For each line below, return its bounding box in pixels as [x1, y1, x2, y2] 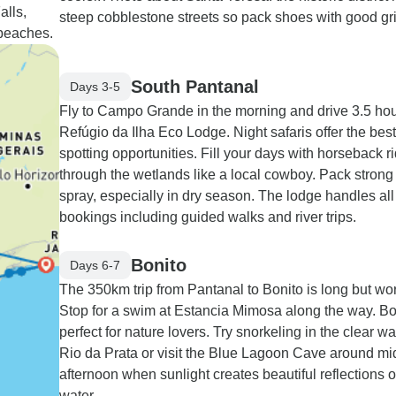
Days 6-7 [70, 257, 120, 272]
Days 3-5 [70, 79, 120, 94]
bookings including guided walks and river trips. [59, 209, 356, 225]
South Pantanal [131, 76, 259, 96]
